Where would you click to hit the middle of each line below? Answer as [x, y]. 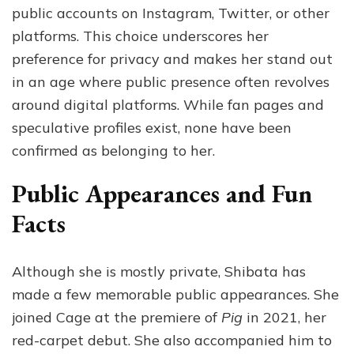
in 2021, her [284, 317]
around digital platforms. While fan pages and [168, 105]
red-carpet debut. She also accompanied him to [172, 340]
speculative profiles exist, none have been [152, 128]
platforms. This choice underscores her [140, 36]
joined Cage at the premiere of [117, 317]
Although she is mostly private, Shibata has [159, 271]
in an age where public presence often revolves [171, 82]
